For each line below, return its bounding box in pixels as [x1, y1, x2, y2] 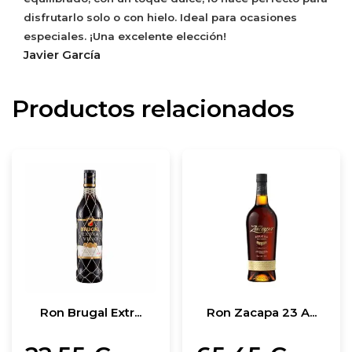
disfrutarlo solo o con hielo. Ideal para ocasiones [24, 10, 297, 24]
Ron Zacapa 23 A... [206, 304, 317, 320]
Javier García [24, 46, 101, 62]
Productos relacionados [12, 93, 295, 123]
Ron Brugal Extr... [39, 304, 141, 320]
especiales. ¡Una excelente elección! [24, 29, 226, 42]
